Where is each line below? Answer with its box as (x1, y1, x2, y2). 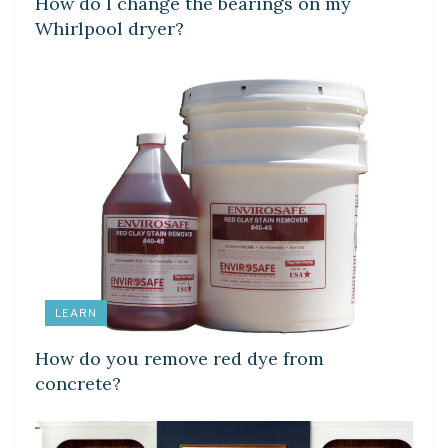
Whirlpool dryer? (35, 17, 184, 41)
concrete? (35, 372, 121, 396)
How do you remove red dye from (35, 347, 324, 371)
